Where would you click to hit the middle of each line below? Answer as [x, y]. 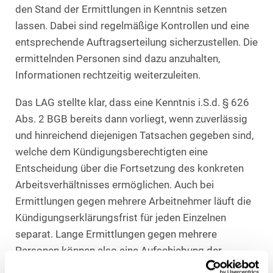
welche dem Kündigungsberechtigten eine [112, 152]
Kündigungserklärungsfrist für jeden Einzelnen [121, 218]
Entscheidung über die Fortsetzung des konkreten [129, 168]
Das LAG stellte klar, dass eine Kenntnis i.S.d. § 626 [132, 102]
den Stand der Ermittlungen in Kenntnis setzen [121, 10]
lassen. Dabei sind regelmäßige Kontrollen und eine [132, 26]
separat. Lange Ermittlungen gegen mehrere [116, 234]
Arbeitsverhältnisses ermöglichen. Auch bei [115, 185]
